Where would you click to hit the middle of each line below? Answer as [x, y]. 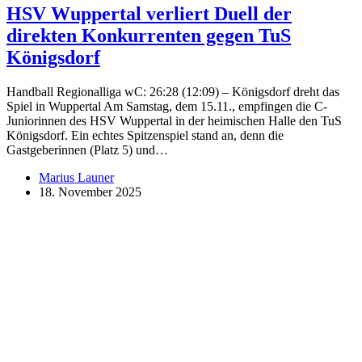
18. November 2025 [90, 192]
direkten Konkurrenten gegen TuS [149, 36]
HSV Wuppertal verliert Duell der [149, 14]
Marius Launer [76, 178]
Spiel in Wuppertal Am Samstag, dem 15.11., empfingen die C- [167, 107]
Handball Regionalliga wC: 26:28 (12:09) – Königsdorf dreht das [173, 92]
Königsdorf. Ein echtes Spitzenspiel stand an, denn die [145, 136]
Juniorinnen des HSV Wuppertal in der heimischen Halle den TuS [174, 121]
